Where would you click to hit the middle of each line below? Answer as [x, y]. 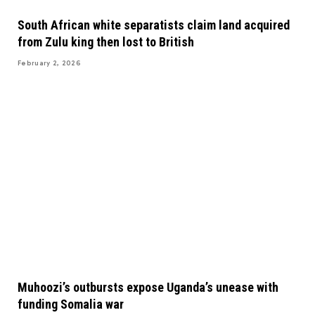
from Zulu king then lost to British [106, 42]
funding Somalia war [71, 304]
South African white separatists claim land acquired [154, 25]
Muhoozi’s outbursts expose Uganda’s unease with [148, 288]
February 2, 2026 [49, 64]
